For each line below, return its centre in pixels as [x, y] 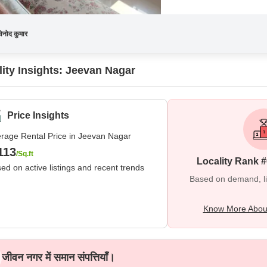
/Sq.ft [25, 154]
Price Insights [38, 115]
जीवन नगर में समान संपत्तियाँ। [58, 257]
